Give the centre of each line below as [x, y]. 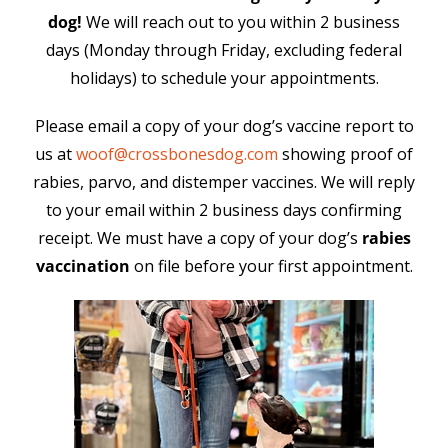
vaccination [82, 265]
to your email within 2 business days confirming [224, 209]
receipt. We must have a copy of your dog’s [199, 237]
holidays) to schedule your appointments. [224, 77]
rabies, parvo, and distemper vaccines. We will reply [224, 181]
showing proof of [345, 153]
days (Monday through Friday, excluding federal [224, 49]
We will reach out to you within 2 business [241, 21]
